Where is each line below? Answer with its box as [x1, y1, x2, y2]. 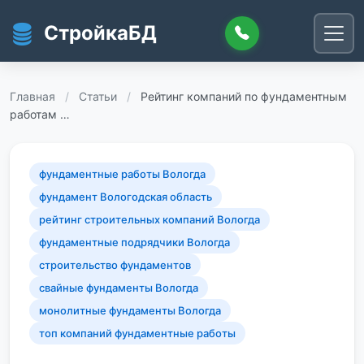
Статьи [79, 89, 117, 103]
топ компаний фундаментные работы [39, 327, 236, 340]
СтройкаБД [44, 21, 157, 45]
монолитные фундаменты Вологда [39, 304, 221, 317]
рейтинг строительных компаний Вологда [39, 213, 260, 226]
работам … [10, 107, 70, 121]
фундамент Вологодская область [39, 190, 212, 203]
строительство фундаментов [39, 258, 191, 271]
